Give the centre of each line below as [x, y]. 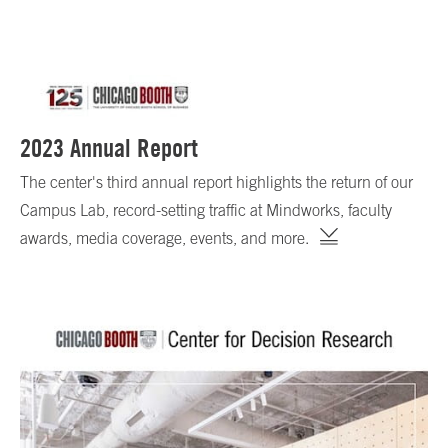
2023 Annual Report [109, 147]
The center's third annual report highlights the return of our [216, 181]
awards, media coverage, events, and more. [164, 237]
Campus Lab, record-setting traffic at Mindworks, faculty [206, 209]
